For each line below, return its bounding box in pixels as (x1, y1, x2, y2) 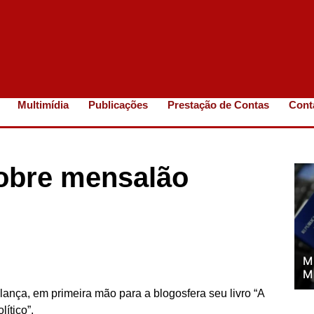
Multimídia (18, 99, 69, 111)
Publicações (88, 99, 149, 111)
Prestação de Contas (168, 99, 270, 111)
